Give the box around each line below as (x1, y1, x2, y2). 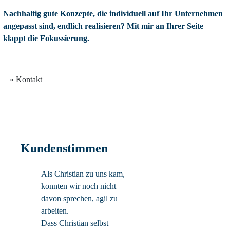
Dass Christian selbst (41, 218, 108, 227)
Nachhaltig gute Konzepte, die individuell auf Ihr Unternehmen (3, 9, 223, 18)
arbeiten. (41, 206, 69, 215)
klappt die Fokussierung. (3, 33, 89, 43)
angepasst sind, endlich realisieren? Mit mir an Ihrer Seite (3, 21, 203, 30)
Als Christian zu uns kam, (41, 169, 125, 178)
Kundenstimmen (21, 141, 108, 155)
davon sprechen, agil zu (41, 194, 118, 203)
